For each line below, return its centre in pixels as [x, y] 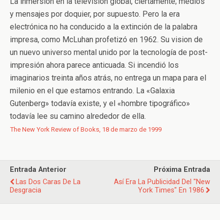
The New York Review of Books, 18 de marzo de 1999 [86, 129]
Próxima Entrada [182, 170]
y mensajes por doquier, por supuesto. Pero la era [95, 14]
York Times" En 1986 [171, 190]
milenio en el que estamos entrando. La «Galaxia [92, 91]
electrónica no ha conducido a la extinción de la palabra [104, 27]
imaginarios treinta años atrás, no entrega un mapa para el [108, 78]
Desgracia [26, 190]
